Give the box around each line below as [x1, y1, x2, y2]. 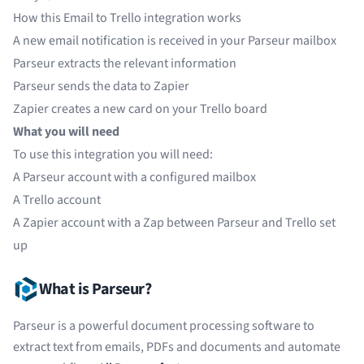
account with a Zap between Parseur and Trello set [58, 214, 336, 232]
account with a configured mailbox [65, 168, 256, 186]
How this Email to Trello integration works [13, 9, 241, 27]
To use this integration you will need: [13, 145, 213, 163]
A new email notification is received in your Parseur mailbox [13, 32, 336, 50]
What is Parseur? [39, 278, 151, 301]
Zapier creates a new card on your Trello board [13, 100, 267, 118]
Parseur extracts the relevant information [13, 54, 236, 72]
